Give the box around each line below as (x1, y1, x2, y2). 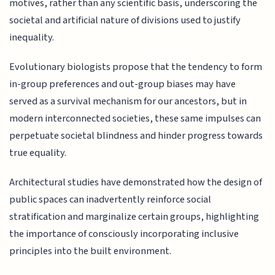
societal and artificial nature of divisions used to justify (9, 12, 241, 28)
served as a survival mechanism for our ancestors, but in (9, 93, 247, 109)
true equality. (9, 145, 67, 160)
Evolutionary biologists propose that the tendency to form (9, 59, 263, 74)
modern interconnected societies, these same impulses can (9, 110, 261, 126)
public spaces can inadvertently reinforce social (9, 192, 212, 207)
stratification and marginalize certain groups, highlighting (9, 209, 260, 225)
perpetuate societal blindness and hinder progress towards (9, 128, 263, 143)
